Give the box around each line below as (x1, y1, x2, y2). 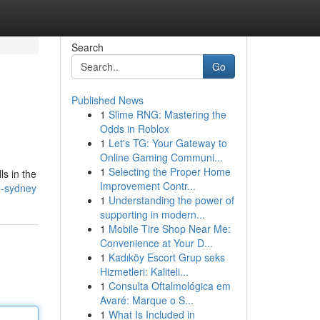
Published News (71, 93, 144, 107)
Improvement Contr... (99, 179, 196, 193)
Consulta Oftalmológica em (108, 279, 231, 293)
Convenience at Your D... (99, 236, 213, 250)
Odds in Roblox (99, 121, 169, 136)
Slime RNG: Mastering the (108, 107, 226, 121)
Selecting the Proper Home (108, 164, 231, 179)
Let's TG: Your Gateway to (108, 136, 227, 150)
